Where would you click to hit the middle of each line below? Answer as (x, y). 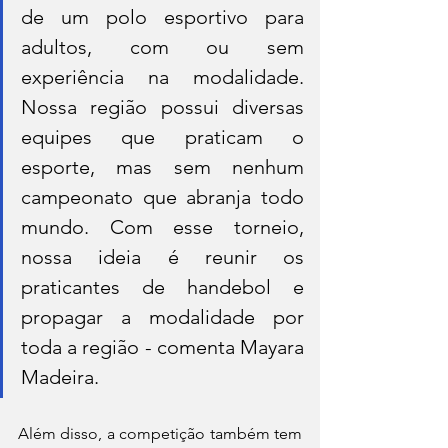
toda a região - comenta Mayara (162, 346)
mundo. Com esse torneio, (162, 226)
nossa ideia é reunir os (162, 256)
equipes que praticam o (162, 136)
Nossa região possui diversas (162, 106)
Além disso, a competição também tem (160, 433)
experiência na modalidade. (162, 76)
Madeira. (60, 376)
